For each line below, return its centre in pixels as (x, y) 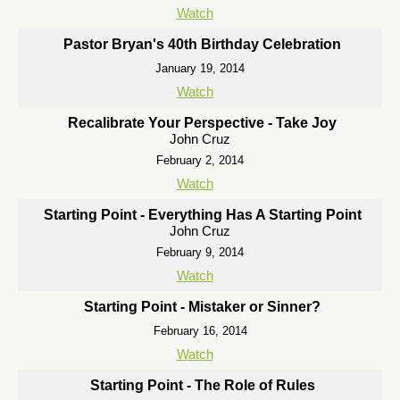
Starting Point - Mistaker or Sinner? (202, 307)
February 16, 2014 (200, 331)
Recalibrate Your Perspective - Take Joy (202, 123)
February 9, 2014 (200, 252)
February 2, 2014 (200, 160)
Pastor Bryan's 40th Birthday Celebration (202, 44)
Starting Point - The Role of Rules (202, 385)
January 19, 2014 (200, 68)
